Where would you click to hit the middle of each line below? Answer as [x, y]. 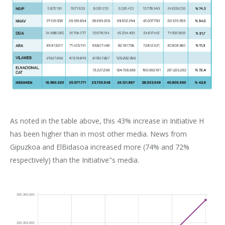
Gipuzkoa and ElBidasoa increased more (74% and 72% [100, 147]
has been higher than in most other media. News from [98, 134]
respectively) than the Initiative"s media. [75, 160]
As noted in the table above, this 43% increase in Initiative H [107, 121]
